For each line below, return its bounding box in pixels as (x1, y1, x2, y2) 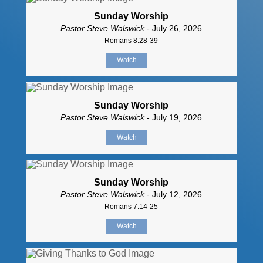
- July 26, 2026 (144, 23, 203, 33)
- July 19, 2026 (144, 112, 203, 122)
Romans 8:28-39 (104, 36, 159, 45)
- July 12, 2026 (144, 190, 203, 200)
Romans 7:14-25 (104, 203, 159, 211)
